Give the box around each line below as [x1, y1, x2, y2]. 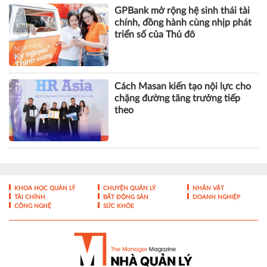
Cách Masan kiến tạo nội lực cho [114, 81, 252, 91]
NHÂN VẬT [190, 185, 224, 191]
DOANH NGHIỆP [190, 194, 240, 200]
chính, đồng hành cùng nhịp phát [114, 18, 252, 28]
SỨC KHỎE [101, 203, 135, 209]
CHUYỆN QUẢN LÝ [101, 185, 156, 191]
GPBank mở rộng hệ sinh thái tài [114, 6, 250, 16]
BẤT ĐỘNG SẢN [101, 194, 149, 200]
